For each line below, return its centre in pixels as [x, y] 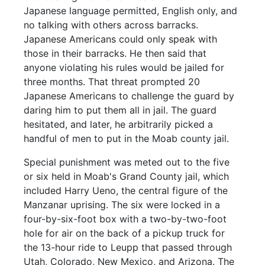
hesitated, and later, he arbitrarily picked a [119, 124]
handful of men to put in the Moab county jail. [127, 138]
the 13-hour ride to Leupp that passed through [128, 247]
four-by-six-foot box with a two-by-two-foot [125, 219]
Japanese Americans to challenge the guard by [129, 96]
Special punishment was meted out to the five [127, 162]
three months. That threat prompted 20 [112, 82]
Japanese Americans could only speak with [121, 39]
